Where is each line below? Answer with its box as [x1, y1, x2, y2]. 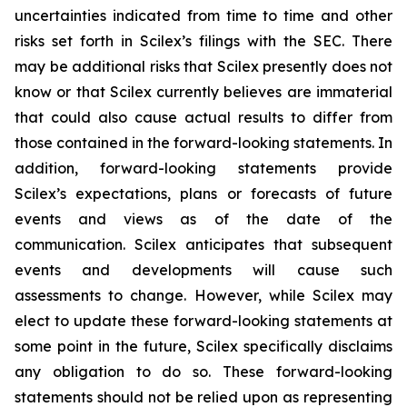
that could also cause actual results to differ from [15, 108, 392, 126]
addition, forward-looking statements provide [15, 159, 392, 177]
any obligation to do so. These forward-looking [15, 362, 392, 381]
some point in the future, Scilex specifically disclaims [15, 337, 392, 355]
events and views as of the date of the [15, 210, 392, 228]
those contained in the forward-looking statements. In [15, 134, 392, 152]
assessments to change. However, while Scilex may [15, 286, 392, 304]
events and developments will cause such [15, 261, 392, 279]
